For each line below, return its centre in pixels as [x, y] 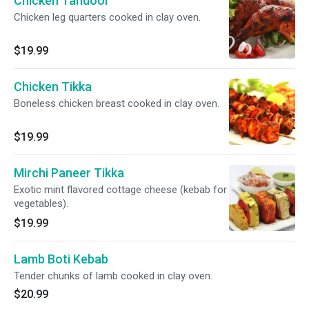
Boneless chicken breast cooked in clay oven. [117, 103]
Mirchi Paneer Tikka [69, 173]
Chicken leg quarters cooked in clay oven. [107, 17]
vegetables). [41, 203]
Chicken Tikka [53, 87]
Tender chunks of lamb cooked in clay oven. [113, 276]
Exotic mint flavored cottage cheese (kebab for [120, 190]
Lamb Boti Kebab [61, 259]
